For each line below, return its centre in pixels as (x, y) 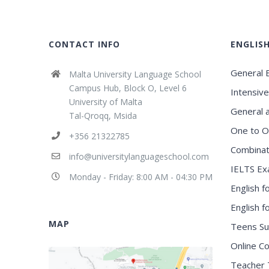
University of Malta (105, 102)
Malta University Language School (135, 74)
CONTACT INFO (85, 44)
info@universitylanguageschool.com (139, 157)
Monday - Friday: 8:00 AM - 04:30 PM (141, 177)
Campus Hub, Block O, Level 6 (128, 88)
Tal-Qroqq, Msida (103, 116)
